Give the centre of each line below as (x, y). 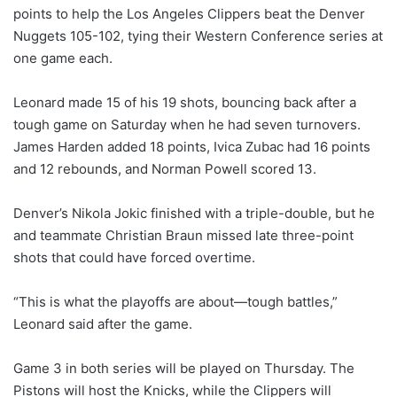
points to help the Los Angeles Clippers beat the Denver (189, 14)
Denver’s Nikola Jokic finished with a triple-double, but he (194, 214)
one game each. (63, 58)
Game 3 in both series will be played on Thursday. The (184, 369)
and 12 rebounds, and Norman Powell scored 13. (165, 169)
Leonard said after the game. (103, 324)
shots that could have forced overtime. (134, 258)
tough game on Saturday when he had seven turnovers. (187, 125)
